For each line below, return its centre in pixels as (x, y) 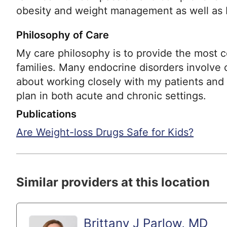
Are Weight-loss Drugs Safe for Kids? (105, 133)
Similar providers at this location (113, 182)
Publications (46, 114)
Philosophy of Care (63, 35)
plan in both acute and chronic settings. (111, 96)
